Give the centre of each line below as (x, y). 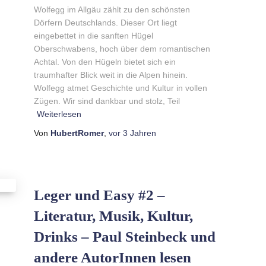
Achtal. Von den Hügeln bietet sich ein (104, 61)
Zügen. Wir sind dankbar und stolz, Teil (107, 101)
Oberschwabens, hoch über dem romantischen (122, 48)
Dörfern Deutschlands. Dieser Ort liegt (105, 22)
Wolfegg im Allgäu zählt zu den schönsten (112, 9)
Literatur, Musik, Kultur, (113, 216)
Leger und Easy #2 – (99, 195)
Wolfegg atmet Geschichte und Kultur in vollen (120, 88)
